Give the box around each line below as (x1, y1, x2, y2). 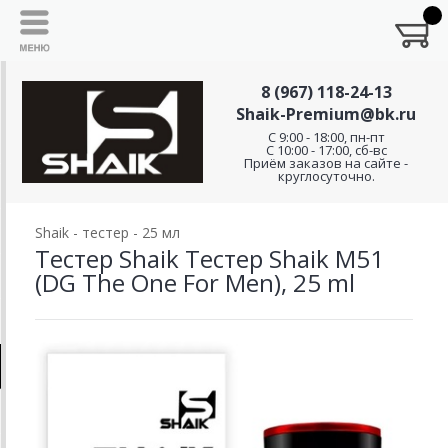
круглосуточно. (277, 167, 375, 185)
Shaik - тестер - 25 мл (35, 223, 180, 242)
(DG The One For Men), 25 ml (35, 266, 355, 299)
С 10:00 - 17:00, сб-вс (265, 141, 387, 159)
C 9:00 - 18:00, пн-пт (267, 128, 385, 146)
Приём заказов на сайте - (244, 154, 408, 172)
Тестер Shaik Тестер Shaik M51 (35, 242, 384, 275)
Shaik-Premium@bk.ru (236, 103, 416, 125)
